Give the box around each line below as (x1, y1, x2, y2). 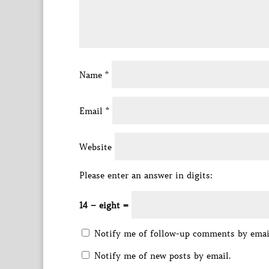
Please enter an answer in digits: (79, 170, 213, 181)
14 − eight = (79, 200, 131, 211)
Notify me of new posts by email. (94, 250, 231, 261)
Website (79, 142, 112, 153)
